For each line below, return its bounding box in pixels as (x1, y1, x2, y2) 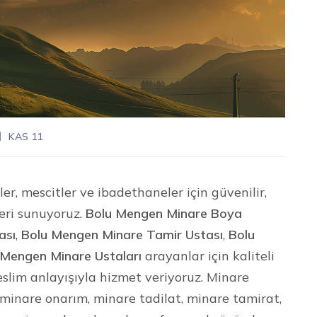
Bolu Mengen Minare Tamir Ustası (21, 226, 224, 243)
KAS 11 (8, 129, 43, 143)
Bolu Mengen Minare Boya (86, 204, 243, 221)
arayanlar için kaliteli (142, 247, 275, 264)
